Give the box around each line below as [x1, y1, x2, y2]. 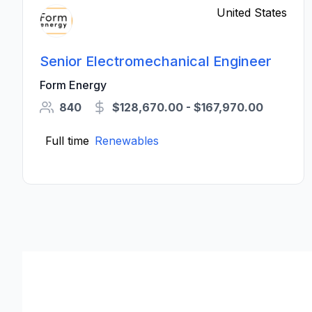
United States [217, 6, 288, 19]
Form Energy [40, 78, 107, 92]
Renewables [95, 134, 159, 148]
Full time [45, 134, 89, 148]
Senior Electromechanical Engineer [40, 53, 272, 70]
